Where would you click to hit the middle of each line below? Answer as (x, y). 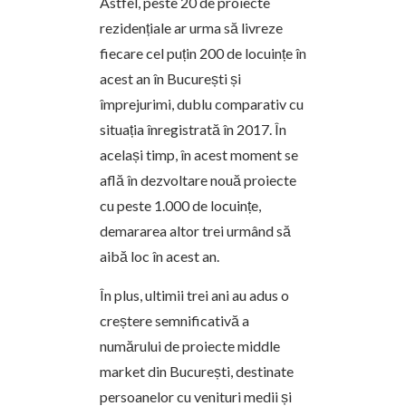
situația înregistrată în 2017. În (193, 129)
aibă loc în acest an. (159, 256)
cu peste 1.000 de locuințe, (180, 205)
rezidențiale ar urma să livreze (191, 27)
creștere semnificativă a (174, 320)
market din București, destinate (197, 371)
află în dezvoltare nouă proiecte (198, 179)
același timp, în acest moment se (199, 154)
